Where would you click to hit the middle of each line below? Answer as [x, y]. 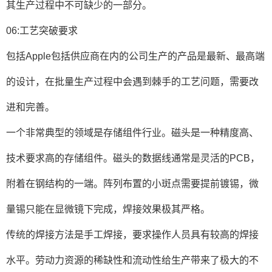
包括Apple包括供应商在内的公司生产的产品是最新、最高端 [135, 56]
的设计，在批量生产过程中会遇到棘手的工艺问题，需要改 [132, 82]
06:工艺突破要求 [42, 31]
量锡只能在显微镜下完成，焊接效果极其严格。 [108, 209]
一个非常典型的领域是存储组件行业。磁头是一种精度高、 [132, 133]
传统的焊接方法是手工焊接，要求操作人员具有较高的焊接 [132, 235]
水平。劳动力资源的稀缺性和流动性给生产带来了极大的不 [132, 260]
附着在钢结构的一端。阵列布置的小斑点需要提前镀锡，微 [132, 184]
